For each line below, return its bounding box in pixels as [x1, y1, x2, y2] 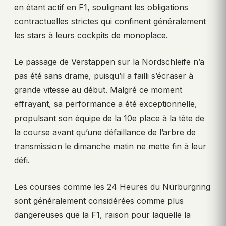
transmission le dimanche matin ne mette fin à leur [14, 141, 206, 152]
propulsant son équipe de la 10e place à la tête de [14, 113, 204, 124]
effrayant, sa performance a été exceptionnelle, [14, 99, 197, 109]
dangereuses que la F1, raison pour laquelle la [14, 210, 191, 220]
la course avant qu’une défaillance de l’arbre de [14, 127, 196, 138]
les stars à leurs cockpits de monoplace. [14, 30, 168, 41]
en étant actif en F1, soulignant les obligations [14, 2, 188, 13]
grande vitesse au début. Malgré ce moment [14, 85, 182, 95]
